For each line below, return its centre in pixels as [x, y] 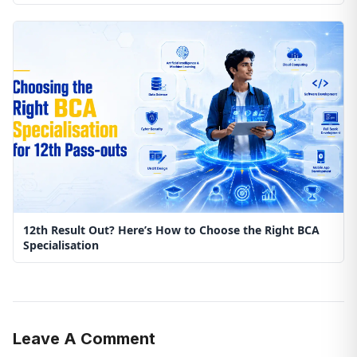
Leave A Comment [84, 338]
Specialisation [61, 245]
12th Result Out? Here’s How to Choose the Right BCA [171, 229]
